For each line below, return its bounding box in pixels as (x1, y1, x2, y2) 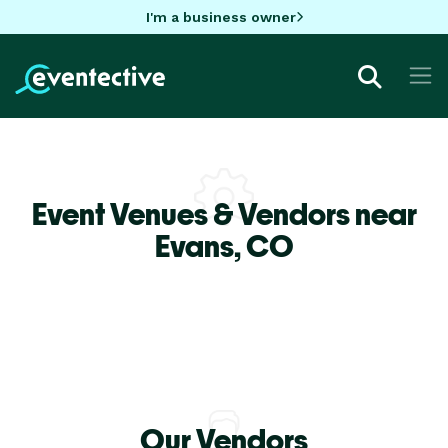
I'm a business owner (145, 8, 296, 25)
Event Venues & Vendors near (31, 195, 417, 232)
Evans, (154, 227, 246, 264)
